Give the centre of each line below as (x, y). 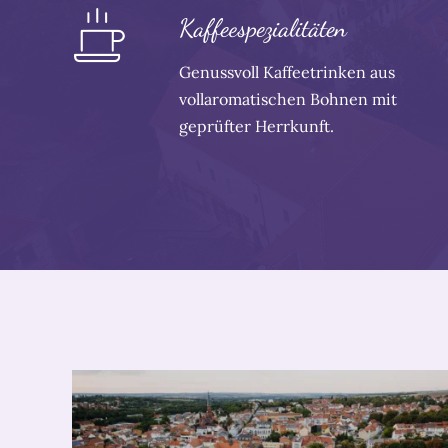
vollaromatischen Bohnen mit (288, 99)
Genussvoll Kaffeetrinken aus (287, 72)
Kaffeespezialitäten (263, 28)
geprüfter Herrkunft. (257, 126)
